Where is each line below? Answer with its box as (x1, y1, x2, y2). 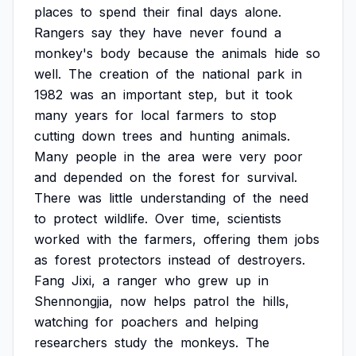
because (137, 45, 188, 61)
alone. (245, 4, 281, 20)
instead (168, 252, 211, 268)
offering (203, 231, 250, 247)
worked (34, 231, 79, 247)
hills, (262, 293, 289, 309)
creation (99, 66, 149, 82)
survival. (247, 169, 297, 185)
